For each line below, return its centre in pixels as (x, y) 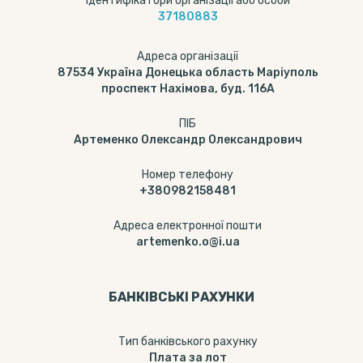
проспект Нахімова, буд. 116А (188, 89)
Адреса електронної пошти (188, 226)
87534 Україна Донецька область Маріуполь (188, 73)
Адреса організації (188, 56)
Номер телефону (188, 175)
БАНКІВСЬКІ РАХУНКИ (181, 297)
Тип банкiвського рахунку (188, 342)
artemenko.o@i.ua (188, 242)
